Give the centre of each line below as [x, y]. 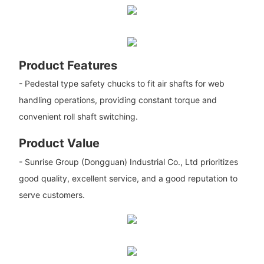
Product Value [59, 143]
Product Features [68, 65]
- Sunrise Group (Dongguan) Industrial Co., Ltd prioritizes [128, 161]
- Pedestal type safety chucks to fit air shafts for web [121, 84]
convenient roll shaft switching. [78, 117]
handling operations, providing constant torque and [118, 100]
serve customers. [52, 194]
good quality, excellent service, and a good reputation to [128, 178]
